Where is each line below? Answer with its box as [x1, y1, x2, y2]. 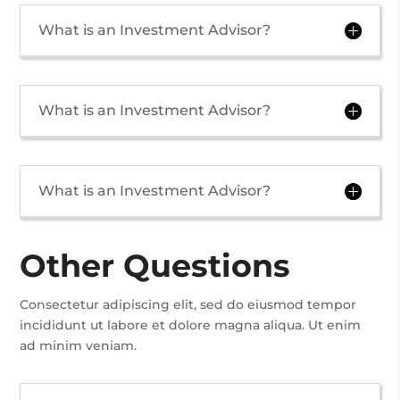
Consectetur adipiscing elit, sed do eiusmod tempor [20, 296, 357, 312]
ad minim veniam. [20, 337, 137, 354]
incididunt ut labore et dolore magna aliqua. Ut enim [20, 317, 362, 333]
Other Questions [20, 246, 291, 285]
